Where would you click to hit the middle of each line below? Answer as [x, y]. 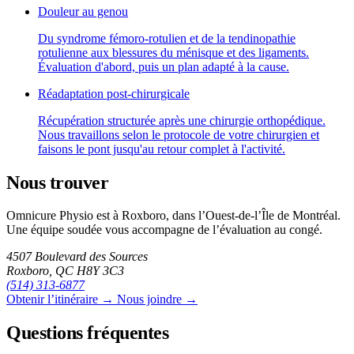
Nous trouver [58, 182]
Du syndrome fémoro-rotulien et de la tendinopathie [167, 38]
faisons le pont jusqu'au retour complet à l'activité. [162, 149]
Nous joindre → [157, 299]
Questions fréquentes [88, 333]
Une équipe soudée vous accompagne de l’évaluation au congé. [164, 230]
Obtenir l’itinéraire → [62, 299]
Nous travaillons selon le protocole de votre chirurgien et [179, 134]
